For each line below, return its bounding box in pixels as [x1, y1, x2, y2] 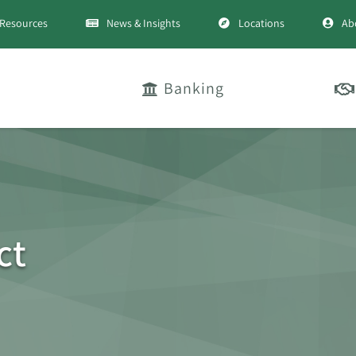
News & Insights [106, 16, 180, 30]
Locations [238, 16, 284, 30]
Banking [164, 78, 224, 99]
